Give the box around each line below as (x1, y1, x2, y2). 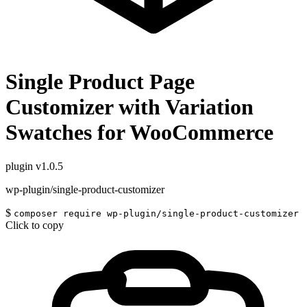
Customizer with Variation (5, 95, 254, 120)
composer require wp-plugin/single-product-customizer (14, 208, 299, 219)
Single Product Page (5, 69, 195, 95)
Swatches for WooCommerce (5, 120, 273, 145)
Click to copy (5, 219, 64, 231)
